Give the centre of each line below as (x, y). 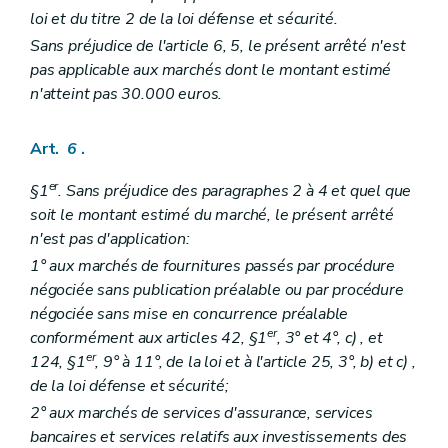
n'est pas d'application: (110, 238)
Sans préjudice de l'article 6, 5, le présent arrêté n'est (218, 46)
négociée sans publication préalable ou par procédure (217, 289)
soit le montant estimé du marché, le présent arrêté (212, 214)
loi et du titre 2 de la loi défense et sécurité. (184, 19)
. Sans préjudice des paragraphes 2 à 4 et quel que (235, 190)
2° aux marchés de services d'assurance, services (201, 412)
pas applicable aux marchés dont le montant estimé (211, 70)
